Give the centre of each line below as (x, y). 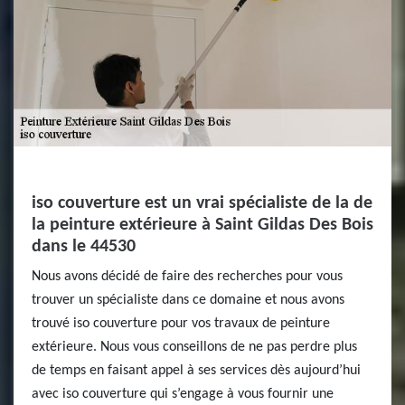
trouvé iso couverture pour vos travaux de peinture (181, 324)
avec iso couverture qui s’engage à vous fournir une (183, 394)
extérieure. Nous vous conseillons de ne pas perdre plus (194, 347)
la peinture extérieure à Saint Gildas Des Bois (202, 225)
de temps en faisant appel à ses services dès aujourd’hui (196, 371)
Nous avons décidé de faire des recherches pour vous (187, 277)
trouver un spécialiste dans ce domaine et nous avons (188, 300)
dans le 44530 (84, 247)
